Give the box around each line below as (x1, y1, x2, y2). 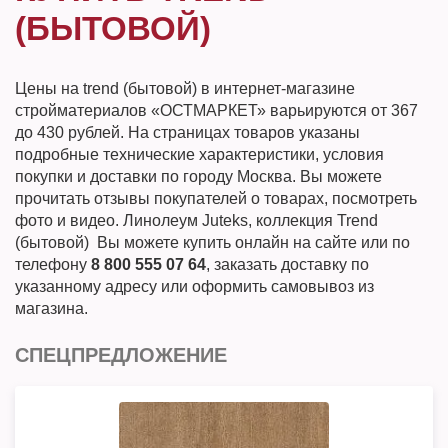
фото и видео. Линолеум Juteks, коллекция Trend (15, 212, 378, 229)
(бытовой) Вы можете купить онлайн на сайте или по (15, 234, 410, 251)
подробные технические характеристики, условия (15, 146, 384, 163)
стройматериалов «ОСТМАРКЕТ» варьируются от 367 (15, 102, 418, 119)
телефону (15, 256, 91, 273)
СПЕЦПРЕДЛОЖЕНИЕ (15, 344, 227, 366)
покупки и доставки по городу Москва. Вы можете (15, 168, 382, 185)
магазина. (15, 300, 88, 317)
